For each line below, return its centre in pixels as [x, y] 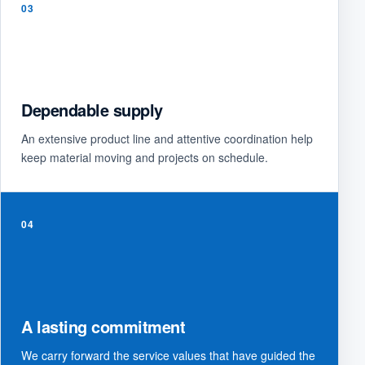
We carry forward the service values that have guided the [168, 355]
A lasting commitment [103, 326]
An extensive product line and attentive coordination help [167, 139]
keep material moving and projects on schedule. [145, 157]
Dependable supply [92, 110]
